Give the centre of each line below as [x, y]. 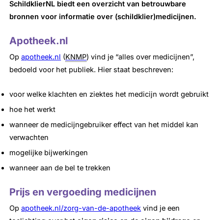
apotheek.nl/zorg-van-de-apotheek [81, 208]
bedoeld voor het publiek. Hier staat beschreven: [92, 70]
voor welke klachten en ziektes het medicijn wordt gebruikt [109, 95]
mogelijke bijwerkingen [49, 153]
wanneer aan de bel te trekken [60, 168]
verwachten [29, 138]
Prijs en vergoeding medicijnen [83, 192]
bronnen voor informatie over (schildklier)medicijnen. [103, 17]
